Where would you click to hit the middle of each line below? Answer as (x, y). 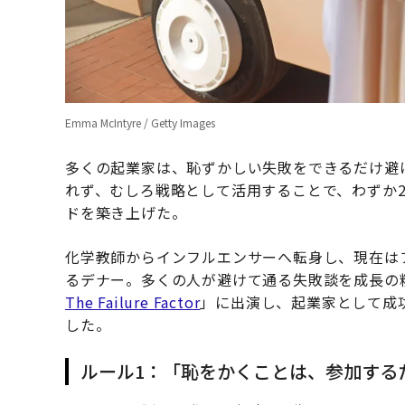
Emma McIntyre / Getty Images (140, 122)
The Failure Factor (133, 301)
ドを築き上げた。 (126, 212)
